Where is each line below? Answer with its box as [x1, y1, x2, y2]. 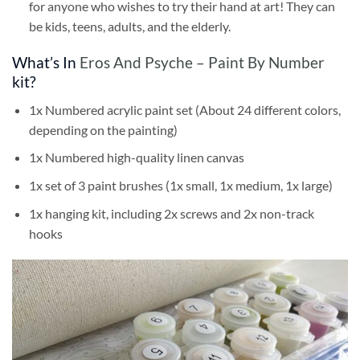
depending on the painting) [28, 121, 178, 137]
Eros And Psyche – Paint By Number [80, 53, 325, 72]
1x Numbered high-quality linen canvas [28, 149, 244, 166]
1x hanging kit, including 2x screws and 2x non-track [28, 205, 314, 221]
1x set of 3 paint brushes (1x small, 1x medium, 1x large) [28, 177, 333, 193]
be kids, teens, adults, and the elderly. [28, 18, 231, 35]
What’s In [12, 53, 80, 72]
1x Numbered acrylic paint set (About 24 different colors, [28, 101, 341, 117]
